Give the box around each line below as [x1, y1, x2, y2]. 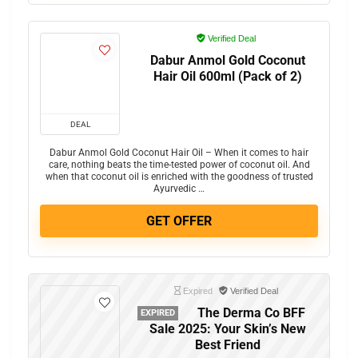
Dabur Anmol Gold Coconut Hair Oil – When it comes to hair [50, 147, 308, 159]
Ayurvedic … [153, 183, 205, 195]
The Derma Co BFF [197, 305, 305, 321]
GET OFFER [146, 213, 212, 229]
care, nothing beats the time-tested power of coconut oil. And [48, 159, 310, 171]
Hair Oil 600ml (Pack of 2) [153, 69, 302, 85]
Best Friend [195, 337, 261, 353]
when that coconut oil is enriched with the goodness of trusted [45, 171, 313, 183]
